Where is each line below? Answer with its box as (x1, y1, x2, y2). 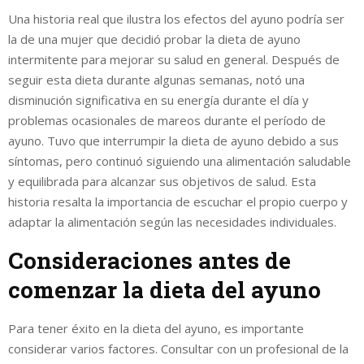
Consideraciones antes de (8, 245, 291, 275)
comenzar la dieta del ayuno (8, 274, 321, 305)
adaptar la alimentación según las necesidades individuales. (8, 213, 336, 230)
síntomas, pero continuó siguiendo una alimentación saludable (8, 152, 351, 169)
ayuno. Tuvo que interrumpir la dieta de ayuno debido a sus (8, 132, 339, 149)
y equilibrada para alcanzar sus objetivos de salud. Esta (8, 172, 316, 189)
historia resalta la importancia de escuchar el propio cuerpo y (8, 193, 348, 210)
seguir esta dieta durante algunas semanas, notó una (8, 71, 305, 88)
